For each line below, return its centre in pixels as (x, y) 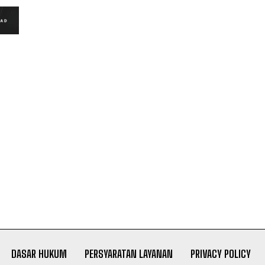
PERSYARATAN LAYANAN (128, 254)
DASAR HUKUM (39, 254)
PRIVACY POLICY (220, 254)
